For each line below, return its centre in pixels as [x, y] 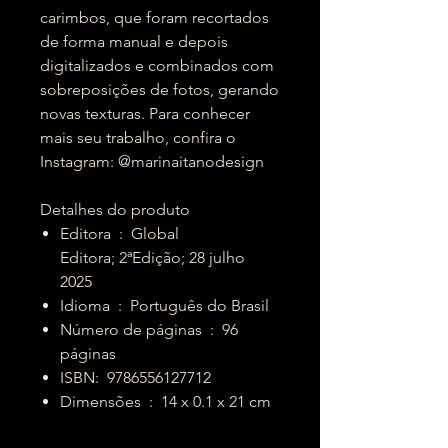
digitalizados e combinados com [157, 65]
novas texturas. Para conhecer [145, 113]
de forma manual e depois [134, 41]
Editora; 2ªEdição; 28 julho [152, 257]
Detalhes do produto [115, 209]
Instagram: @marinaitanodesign [152, 161]
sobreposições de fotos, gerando [159, 89]
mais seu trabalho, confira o [138, 137]
